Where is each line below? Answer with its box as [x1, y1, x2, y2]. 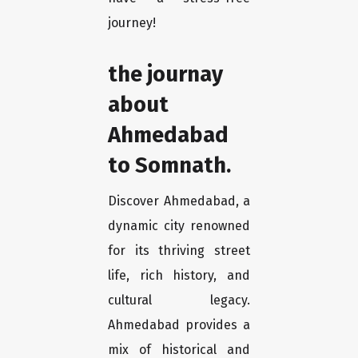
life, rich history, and [108, 268, 250, 284]
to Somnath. [108, 152, 231, 179]
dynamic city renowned [108, 218, 250, 234]
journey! [108, 15, 156, 31]
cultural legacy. [108, 292, 250, 308]
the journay [108, 61, 223, 88]
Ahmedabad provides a [108, 317, 250, 333]
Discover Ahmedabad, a [108, 193, 250, 209]
